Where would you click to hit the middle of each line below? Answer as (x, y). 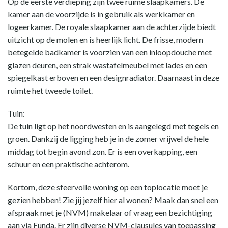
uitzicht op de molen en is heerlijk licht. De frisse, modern (105, 39)
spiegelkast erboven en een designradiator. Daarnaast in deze (113, 78)
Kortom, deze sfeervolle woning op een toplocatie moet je (108, 187)
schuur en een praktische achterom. (68, 164)
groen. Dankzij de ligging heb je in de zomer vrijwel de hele (108, 139)
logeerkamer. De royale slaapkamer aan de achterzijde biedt (112, 27)
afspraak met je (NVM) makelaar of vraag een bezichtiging (110, 212)
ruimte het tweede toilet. (50, 90)
